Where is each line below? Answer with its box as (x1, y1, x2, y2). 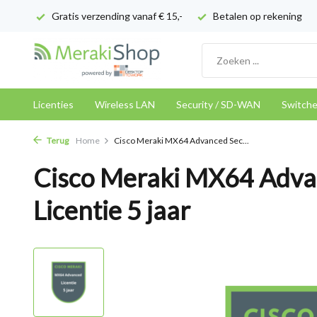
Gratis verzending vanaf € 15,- (50, 10, 183, 22)
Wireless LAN (95, 98, 155, 110)
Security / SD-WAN (176, 98, 260, 110)
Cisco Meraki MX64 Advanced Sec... (114, 135, 249, 146)
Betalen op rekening (211, 10, 302, 22)
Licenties (33, 98, 74, 110)
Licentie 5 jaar (33, 195, 190, 226)
